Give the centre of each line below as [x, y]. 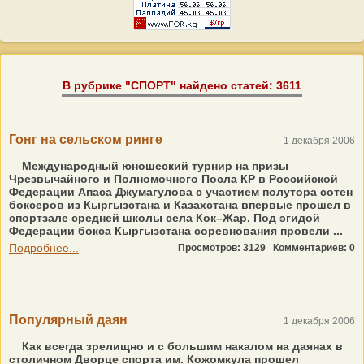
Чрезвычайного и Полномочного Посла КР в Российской [173, 179]
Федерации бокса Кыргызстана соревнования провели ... [176, 231]
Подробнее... [44, 248]
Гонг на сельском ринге [86, 139]
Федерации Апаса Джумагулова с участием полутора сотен [181, 192]
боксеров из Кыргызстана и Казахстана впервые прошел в [180, 205]
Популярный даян [68, 320]
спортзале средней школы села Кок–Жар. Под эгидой [165, 218]
